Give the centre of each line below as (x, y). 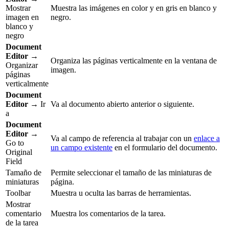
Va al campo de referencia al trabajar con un (122, 139)
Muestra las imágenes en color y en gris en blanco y (134, 8)
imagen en (22, 17)
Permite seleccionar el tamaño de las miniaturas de (131, 173)
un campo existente (82, 148)
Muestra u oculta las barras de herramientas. (121, 193)
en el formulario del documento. (165, 148)
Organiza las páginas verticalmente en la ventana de (134, 61)
